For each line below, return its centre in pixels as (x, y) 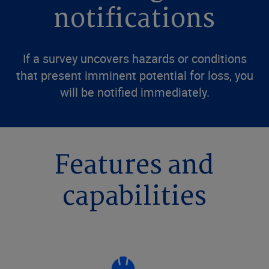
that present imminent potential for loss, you (134, 75)
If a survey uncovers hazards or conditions (134, 59)
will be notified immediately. (134, 92)
